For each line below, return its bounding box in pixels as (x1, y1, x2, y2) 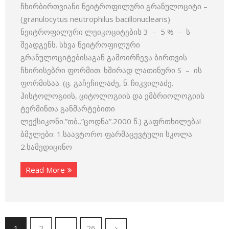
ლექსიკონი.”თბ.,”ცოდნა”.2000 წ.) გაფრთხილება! (20, 116, 201, 126)
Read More (26, 165, 65, 175)
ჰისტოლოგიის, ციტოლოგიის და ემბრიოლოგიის (20, 90, 204, 101)
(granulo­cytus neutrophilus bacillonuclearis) (20, 14, 176, 24)
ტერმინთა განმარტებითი (20, 103, 115, 113)
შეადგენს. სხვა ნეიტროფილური (20, 39, 140, 50)
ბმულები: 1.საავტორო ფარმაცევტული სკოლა (20, 129, 192, 139)
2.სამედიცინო (20, 142, 72, 152)
